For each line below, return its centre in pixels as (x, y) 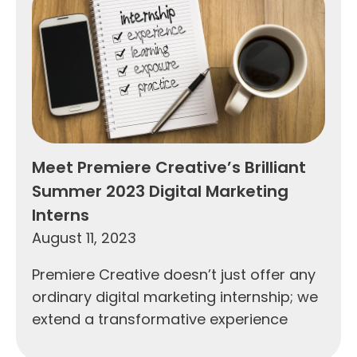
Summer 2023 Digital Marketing (160, 191)
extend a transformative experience (160, 319)
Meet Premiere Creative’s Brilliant (169, 167)
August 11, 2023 (84, 237)
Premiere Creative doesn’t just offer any (174, 274)
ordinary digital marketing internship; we (175, 296)
